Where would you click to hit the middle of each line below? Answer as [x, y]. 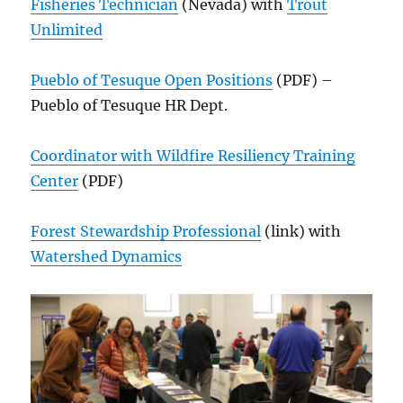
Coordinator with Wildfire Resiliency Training [193, 156]
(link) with [301, 232]
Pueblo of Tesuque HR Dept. [130, 106]
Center [55, 181]
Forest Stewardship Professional [146, 232]
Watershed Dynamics [107, 257]
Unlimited [67, 30]
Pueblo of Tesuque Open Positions [152, 81]
